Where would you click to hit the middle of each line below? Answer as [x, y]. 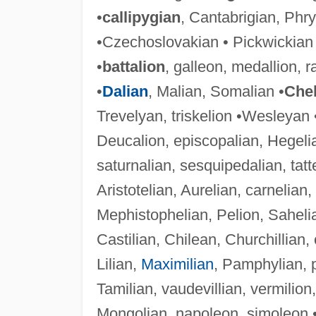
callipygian [141, 17]
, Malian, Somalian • [216, 91]
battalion [133, 66]
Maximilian [177, 264]
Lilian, [119, 264]
